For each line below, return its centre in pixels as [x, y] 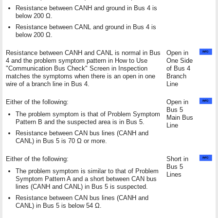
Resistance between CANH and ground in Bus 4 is [86, 8]
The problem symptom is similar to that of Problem [87, 171]
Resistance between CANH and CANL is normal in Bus [83, 53]
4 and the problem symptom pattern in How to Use [77, 60]
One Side [180, 60]
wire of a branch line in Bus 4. [48, 84]
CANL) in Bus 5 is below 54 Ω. [59, 205]
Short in [177, 159]
